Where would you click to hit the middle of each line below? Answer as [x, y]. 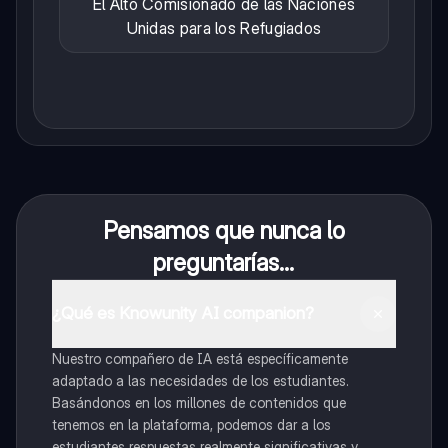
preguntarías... [224, 262]
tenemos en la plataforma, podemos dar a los [191, 424]
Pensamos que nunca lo [223, 230]
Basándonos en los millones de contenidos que [198, 402]
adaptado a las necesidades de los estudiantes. [200, 380]
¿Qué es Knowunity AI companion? [182, 313]
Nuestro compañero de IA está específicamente [199, 358]
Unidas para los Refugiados [224, 27]
